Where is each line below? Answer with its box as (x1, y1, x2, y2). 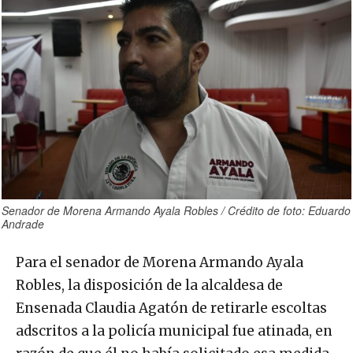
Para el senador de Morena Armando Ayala (16, 253, 303, 271)
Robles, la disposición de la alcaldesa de (16, 276, 283, 294)
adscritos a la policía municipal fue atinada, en (16, 321, 333, 340)
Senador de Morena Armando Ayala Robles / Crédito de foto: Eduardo (2, 202, 351, 218)
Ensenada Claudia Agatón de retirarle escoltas (16, 299, 327, 317)
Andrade (2, 215, 44, 232)
